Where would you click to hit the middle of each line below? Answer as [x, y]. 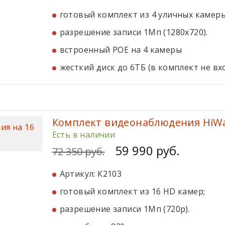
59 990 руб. [147, 150]
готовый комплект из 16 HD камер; [132, 191]
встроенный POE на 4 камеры [121, 50]
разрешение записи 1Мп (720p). [125, 209]
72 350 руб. [78, 151]
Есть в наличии [84, 135]
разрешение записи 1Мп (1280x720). [134, 32]
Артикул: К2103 [91, 174]
